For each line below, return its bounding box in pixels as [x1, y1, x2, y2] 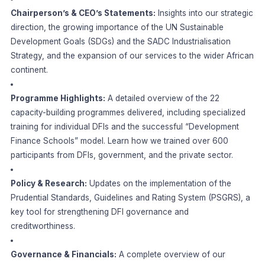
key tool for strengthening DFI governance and [10, 207, 189, 217]
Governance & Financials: [10, 250, 117, 260]
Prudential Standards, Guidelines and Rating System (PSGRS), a [10, 193, 250, 203]
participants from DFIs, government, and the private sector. [10, 150, 233, 160]
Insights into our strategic [155, 8, 253, 18]
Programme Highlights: [10, 93, 105, 104]
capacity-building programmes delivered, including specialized [10, 108, 245, 118]
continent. [10, 65, 48, 75]
